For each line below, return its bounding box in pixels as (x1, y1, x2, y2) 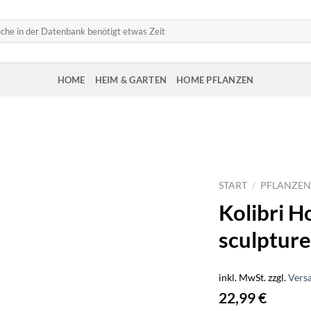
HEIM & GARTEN (94, 74, 167, 85)
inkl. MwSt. (219, 271, 267, 283)
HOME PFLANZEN (176, 74, 254, 85)
